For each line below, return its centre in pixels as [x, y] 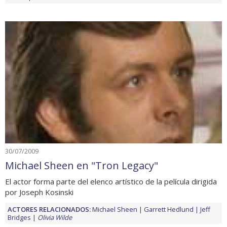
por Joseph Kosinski [39, 192]
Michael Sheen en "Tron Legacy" [82, 165]
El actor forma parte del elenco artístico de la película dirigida [111, 181]
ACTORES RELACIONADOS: [49, 209]
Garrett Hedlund [169, 209]
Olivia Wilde [55, 217]
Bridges [19, 217]
